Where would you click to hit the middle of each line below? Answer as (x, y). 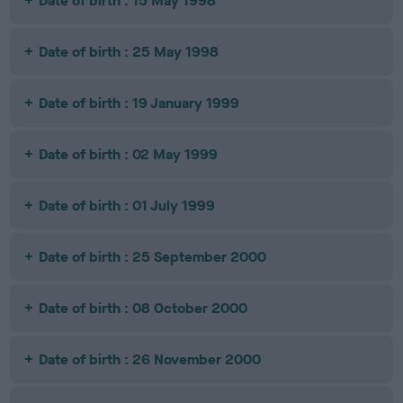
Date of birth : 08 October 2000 (143, 308)
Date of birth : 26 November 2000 (150, 359)
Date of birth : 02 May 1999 (129, 154)
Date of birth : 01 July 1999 (127, 206)
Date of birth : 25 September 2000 (153, 257)
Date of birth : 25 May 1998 (129, 52)
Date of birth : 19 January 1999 (139, 103)
